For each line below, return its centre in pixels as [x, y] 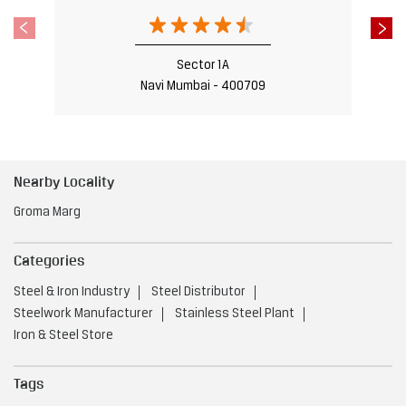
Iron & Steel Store [63, 336]
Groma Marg [47, 213]
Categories [49, 261]
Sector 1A [203, 65]
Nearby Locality [64, 181]
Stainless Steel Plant [235, 314]
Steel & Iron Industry [72, 292]
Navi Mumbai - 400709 [203, 86]
